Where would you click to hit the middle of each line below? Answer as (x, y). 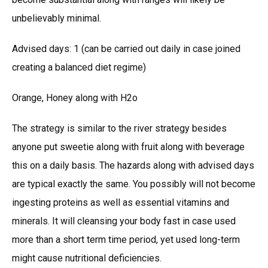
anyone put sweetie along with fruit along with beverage (128, 147)
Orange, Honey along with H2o (75, 98)
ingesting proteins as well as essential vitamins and (121, 202)
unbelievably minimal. (57, 18)
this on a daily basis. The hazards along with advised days (133, 165)
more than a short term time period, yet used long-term (126, 239)
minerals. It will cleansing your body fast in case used (124, 221)
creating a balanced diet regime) (79, 67)
